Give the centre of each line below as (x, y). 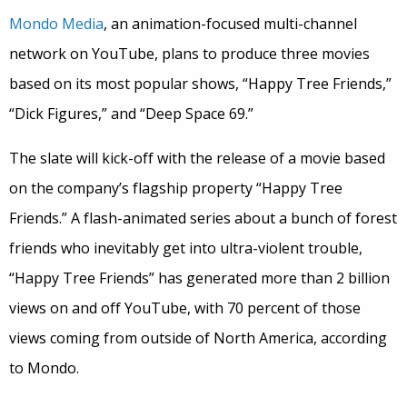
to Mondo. (44, 368)
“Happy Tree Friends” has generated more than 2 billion (199, 278)
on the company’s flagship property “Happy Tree (176, 189)
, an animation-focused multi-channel (230, 24)
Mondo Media (56, 24)
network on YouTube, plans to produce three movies (189, 54)
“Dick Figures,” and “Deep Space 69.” (131, 114)
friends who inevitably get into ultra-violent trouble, (186, 248)
